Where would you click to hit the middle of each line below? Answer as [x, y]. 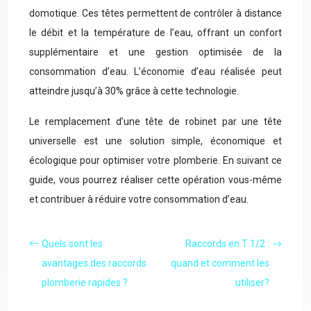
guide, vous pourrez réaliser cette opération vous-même [155, 180]
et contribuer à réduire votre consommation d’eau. [139, 199]
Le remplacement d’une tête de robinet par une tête [155, 121]
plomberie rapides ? [85, 283]
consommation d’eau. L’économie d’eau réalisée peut [155, 72]
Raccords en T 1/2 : [227, 244]
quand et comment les [220, 263]
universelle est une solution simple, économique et [155, 141]
